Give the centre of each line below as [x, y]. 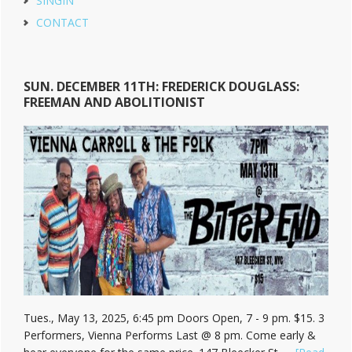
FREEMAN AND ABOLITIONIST [114, 103]
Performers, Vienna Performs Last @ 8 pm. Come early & [170, 335]
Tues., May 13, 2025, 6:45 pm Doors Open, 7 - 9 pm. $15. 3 [174, 318]
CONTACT [62, 23]
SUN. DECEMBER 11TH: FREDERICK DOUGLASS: [161, 87]
